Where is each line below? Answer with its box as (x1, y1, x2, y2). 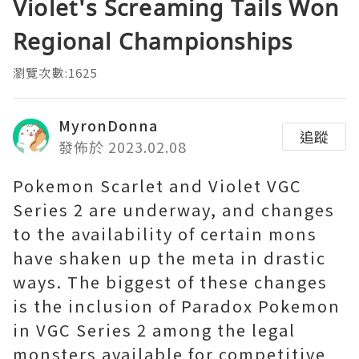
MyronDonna (58, 115, 158, 136)
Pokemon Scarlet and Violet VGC (13, 174, 302, 198)
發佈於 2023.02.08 (58, 136, 187, 158)
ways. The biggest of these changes (13, 270, 328, 294)
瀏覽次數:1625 (13, 64, 98, 82)
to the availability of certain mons (13, 222, 317, 246)
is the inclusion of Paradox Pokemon (13, 294, 341, 318)
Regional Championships (13, 26, 293, 57)
